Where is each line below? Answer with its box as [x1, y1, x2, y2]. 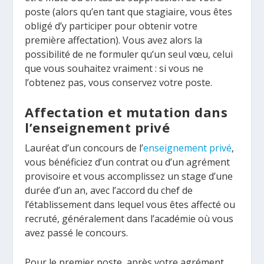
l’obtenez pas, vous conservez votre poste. [25, 75, 213, 89]
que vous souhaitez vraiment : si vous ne [25, 61, 204, 75]
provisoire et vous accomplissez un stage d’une [25, 170, 233, 183]
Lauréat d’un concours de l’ [25, 141, 144, 155]
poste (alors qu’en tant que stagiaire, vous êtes [25, 5, 233, 18]
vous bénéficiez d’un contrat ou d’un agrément [25, 156, 230, 169]
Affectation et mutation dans [25, 103, 228, 121]
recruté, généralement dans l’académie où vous [25, 212, 234, 226]
